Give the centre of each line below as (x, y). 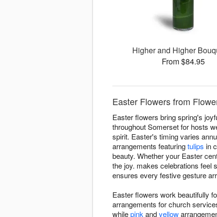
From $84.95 (184, 62)
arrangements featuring (150, 146)
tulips (196, 146)
